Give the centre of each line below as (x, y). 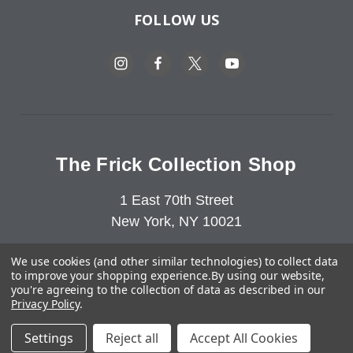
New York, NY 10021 (176, 221)
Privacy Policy (46, 304)
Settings (49, 338)
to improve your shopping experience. (111, 275)
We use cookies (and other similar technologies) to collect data (175, 261)
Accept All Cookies (244, 338)
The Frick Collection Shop (176, 164)
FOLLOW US (176, 20)
